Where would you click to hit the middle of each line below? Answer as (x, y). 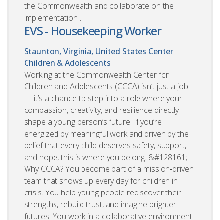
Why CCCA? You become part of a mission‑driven (109, 169)
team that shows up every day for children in (101, 180)
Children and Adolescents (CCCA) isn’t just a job (106, 86)
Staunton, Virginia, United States (85, 51)
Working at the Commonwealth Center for (96, 74)
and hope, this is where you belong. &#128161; (106, 157)
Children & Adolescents (67, 63)
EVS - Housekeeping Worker (93, 30)
